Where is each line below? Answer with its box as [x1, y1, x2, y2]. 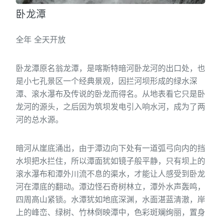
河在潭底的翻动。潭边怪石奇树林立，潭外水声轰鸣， [16, 182, 205, 192]
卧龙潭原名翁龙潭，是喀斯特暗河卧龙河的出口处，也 [16, 63, 205, 74]
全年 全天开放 [16, 35, 66, 45]
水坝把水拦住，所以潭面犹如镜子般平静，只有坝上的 [16, 156, 205, 166]
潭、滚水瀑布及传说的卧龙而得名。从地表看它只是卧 [16, 89, 205, 99]
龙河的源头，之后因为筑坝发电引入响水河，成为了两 [16, 102, 205, 112]
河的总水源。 [16, 114, 63, 125]
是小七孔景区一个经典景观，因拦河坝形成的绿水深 [16, 76, 197, 86]
